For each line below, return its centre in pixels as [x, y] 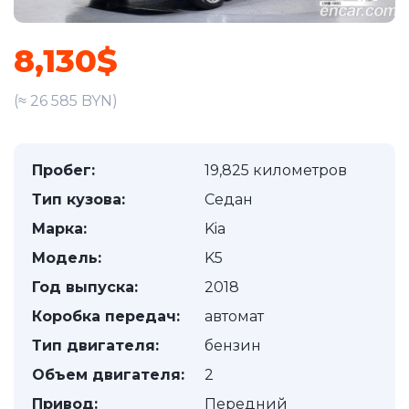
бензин [233, 346]
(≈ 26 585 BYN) [66, 101]
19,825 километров [276, 170]
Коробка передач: [106, 316]
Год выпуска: [85, 287]
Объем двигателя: [108, 375]
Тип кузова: [79, 199]
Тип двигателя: [95, 346]
